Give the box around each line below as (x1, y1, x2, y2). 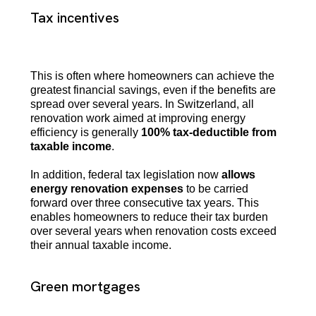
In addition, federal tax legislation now (30, 168, 221, 181)
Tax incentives (30, 8, 119, 28)
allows (221, 168, 255, 181)
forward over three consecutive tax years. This (30, 196, 259, 209)
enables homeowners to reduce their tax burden (30, 210, 268, 223)
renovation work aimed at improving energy (30, 111, 245, 124)
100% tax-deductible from (140, 126, 276, 138)
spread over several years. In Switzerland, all (30, 97, 254, 110)
